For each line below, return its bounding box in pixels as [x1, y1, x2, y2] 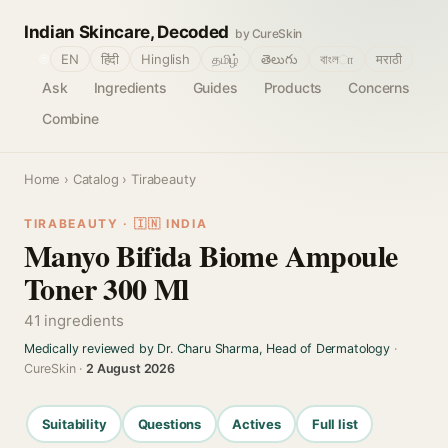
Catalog [72, 171, 119, 187]
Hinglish [141, 51, 190, 67]
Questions [137, 415, 202, 432]
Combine [42, 110, 99, 127]
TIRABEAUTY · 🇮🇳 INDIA [24, 216, 208, 231]
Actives [232, 415, 281, 432]
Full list [311, 415, 358, 432]
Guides [192, 79, 238, 96]
